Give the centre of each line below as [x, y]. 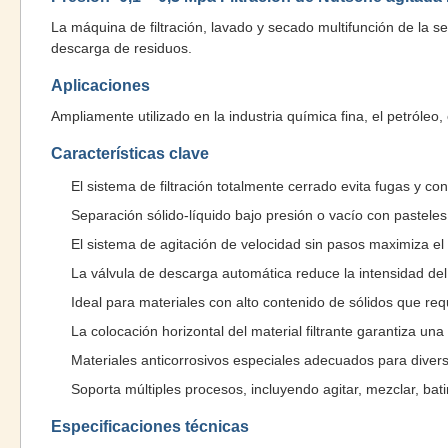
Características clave [130, 153]
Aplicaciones [100, 85]
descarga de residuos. [121, 48]
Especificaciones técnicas [150, 426]
